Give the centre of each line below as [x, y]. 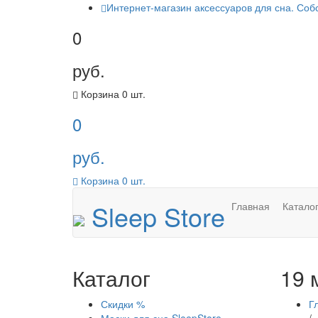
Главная [251, 206]
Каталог [111, 278]
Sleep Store [155, 216]
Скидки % [123, 304]
